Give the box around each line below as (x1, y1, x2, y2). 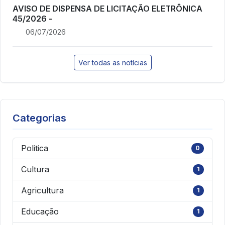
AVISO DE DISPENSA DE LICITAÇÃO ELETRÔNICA (13, 3, 202, 14)
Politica (21, 143, 48, 153)
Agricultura (21, 185, 64, 195)
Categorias (13, 111, 66, 124)
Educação (21, 206, 59, 216)
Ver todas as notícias (78, 58, 147, 67)
